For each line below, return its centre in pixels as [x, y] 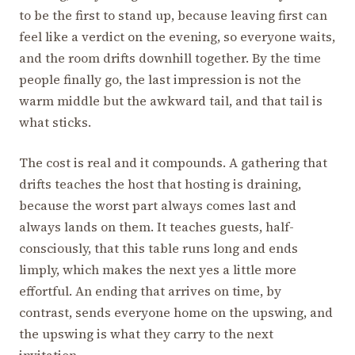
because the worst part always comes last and [158, 205]
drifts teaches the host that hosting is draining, [160, 183]
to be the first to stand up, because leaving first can [173, 15]
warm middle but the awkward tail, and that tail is [171, 100]
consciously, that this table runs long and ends [158, 248]
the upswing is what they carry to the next [146, 333]
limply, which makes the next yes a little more [158, 269]
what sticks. [55, 122]
